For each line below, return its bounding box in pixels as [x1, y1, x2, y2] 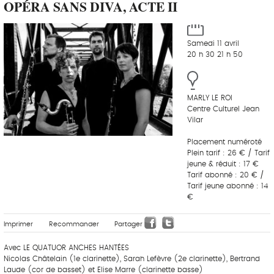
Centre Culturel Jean [187, 105, 259, 113]
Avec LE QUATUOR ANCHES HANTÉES [4, 243, 129, 251]
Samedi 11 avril [187, 40, 239, 48]
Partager [114, 221, 145, 228]
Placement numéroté [187, 138, 262, 146]
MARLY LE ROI [187, 94, 232, 102]
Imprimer [4, 221, 33, 228]
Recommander [48, 221, 99, 228]
